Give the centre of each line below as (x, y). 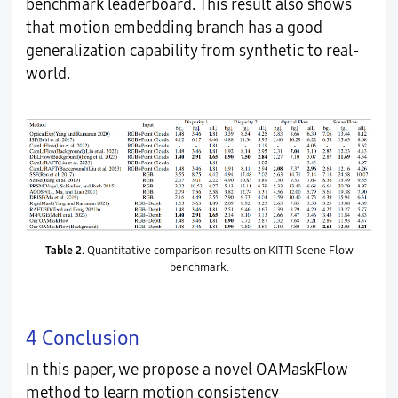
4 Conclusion (82, 338)
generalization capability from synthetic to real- (192, 52)
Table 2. (64, 250)
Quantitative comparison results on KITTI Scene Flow (219, 250)
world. (48, 75)
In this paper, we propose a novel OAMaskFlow (186, 370)
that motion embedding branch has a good (174, 28)
